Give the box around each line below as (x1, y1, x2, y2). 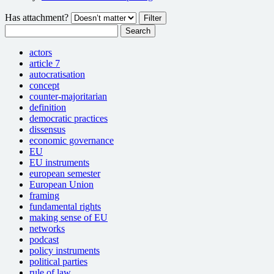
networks (29, 223, 65, 234)
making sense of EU (29, 212, 108, 223)
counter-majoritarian (29, 91, 107, 102)
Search (4, 24, 31, 35)
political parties (29, 256, 87, 267)
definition (29, 102, 66, 113)
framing (29, 190, 59, 201)
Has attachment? (5, 12, 68, 23)
